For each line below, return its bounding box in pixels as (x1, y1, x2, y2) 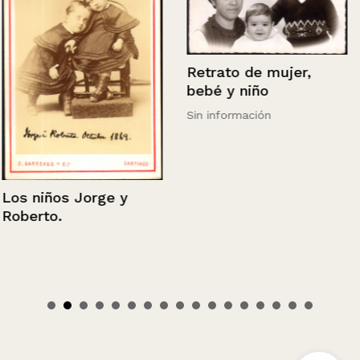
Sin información (185, 108, 269, 122)
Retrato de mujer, (185, 63, 309, 81)
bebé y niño (185, 82, 267, 100)
